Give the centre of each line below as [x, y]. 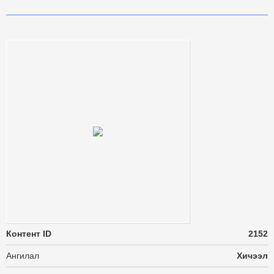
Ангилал [23, 256]
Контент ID [29, 234]
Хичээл [252, 256]
